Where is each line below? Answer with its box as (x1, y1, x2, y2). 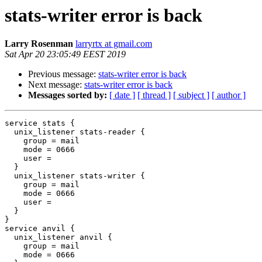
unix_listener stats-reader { (5, 127, 14, 137)
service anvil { (5, 224, 75, 233)
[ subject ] (173, 90, 209, 101)
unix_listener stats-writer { (5, 171, 14, 181)
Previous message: (28, 69, 98, 80)
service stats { (5, 119, 75, 128)
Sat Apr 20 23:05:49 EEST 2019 (5, 49, 126, 60)
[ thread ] (137, 90, 171, 101)
